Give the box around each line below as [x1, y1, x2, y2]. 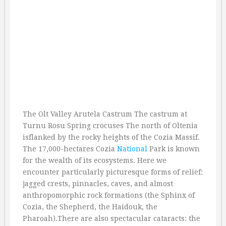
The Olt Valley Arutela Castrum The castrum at [23, 110, 187, 119]
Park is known [147, 145, 200, 153]
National [117, 145, 147, 153]
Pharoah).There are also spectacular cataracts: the [23, 214, 200, 223]
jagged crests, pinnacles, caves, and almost [23, 180, 173, 188]
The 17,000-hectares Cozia [23, 145, 117, 153]
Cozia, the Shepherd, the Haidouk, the [23, 203, 157, 211]
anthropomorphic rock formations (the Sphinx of [23, 191, 195, 200]
